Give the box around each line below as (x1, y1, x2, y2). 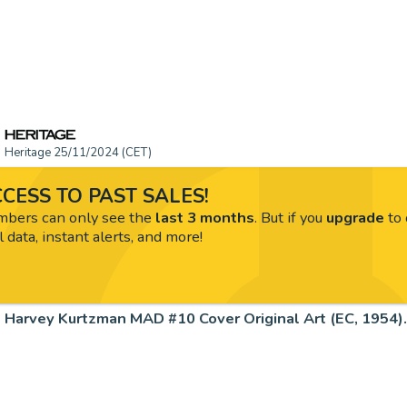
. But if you (253, 206, 326, 228)
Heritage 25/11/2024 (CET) (5, 144, 152, 161)
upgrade (325, 206, 384, 228)
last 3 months (154, 206, 254, 228)
